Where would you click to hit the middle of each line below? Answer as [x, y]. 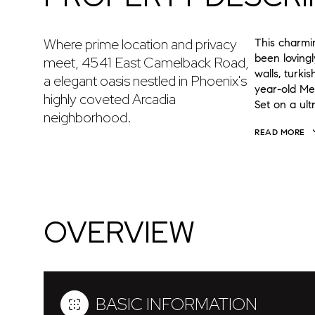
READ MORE [280, 132]
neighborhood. [88, 117]
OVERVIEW [119, 232]
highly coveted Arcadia [110, 99]
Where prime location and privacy [140, 44]
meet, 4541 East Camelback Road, [146, 63]
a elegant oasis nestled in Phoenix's [145, 81]
